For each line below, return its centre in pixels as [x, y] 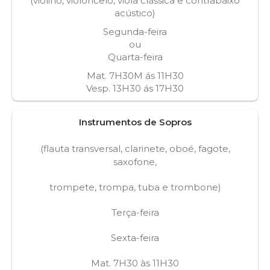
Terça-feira [135, 212]
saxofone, [135, 162]
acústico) [135, 13]
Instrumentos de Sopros [135, 122]
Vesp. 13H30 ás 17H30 [135, 88]
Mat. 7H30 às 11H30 [135, 263]
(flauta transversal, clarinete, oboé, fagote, [135, 148]
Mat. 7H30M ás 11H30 [135, 75]
